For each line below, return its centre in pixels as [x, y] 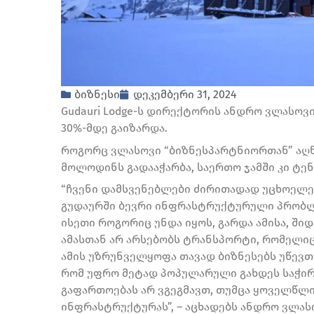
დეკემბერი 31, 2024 [185, 94]
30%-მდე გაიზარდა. [114, 128]
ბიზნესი [97, 94]
